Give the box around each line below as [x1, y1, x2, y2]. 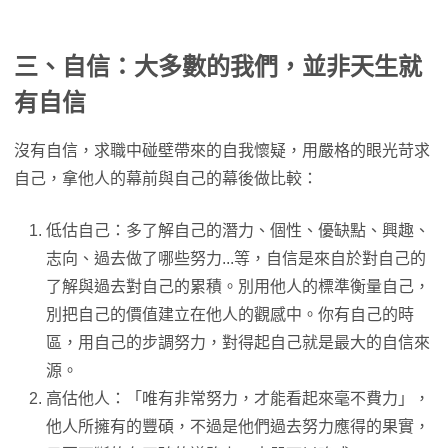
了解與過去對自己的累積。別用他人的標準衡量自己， [46, 277, 430, 295]
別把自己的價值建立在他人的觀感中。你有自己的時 [46, 305, 414, 323]
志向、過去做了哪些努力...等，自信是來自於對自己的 [46, 249, 426, 267]
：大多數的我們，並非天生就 [110, 52, 422, 80]
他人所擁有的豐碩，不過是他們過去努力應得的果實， [46, 417, 430, 435]
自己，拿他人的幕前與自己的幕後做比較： [14, 169, 318, 187]
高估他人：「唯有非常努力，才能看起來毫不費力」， [46, 389, 430, 407]
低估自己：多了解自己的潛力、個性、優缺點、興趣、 [46, 221, 430, 239]
